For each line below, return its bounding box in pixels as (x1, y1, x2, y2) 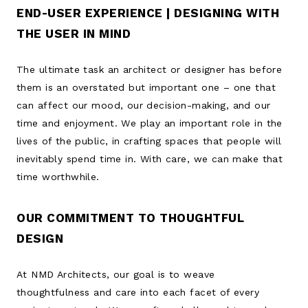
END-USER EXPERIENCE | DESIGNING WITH (16, 5, 280, 20)
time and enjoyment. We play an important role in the (16, 117, 283, 129)
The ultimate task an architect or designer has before (16, 63, 283, 75)
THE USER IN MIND (16, 26, 131, 41)
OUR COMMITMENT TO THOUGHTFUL (16, 210, 245, 225)
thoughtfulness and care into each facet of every (16, 286, 260, 298)
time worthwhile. (16, 170, 100, 182)
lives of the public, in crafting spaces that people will (16, 135, 282, 146)
